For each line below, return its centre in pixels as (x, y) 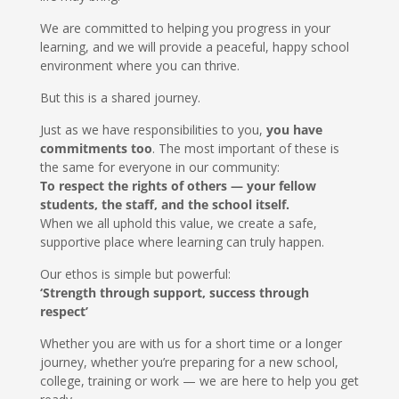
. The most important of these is (245, 148)
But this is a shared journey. (120, 97)
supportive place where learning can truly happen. (182, 241)
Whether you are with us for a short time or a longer (191, 343)
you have (294, 129)
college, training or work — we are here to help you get (199, 380)
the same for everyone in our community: (159, 167)
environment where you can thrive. (139, 65)
